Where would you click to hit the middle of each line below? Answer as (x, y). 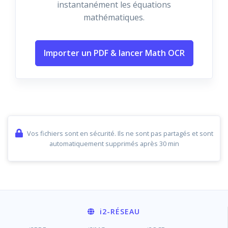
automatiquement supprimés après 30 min (114, 144)
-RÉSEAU (123, 211)
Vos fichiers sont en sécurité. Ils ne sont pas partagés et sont (120, 133)
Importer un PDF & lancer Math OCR (114, 53)
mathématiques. (114, 17)
